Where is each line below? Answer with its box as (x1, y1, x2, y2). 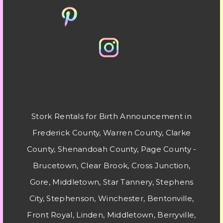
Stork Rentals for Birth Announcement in (31, 111, 192, 121)
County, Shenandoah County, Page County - (26, 144, 197, 154)
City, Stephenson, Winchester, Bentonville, (29, 194, 194, 203)
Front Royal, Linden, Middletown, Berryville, (27, 210, 196, 220)
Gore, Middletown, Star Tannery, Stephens (29, 177, 194, 187)
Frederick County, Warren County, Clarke (32, 128, 191, 137)
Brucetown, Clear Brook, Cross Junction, (32, 161, 191, 170)
